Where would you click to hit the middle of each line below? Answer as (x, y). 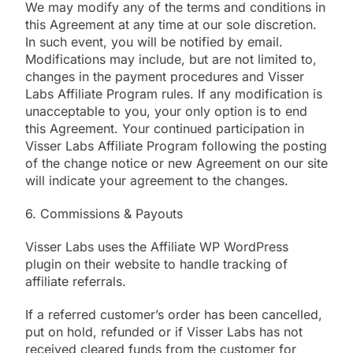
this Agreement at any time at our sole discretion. (171, 24)
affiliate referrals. (76, 281)
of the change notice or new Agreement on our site (176, 163)
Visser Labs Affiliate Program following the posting (176, 145)
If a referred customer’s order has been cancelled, (174, 314)
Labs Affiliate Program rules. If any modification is (174, 93)
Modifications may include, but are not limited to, (171, 59)
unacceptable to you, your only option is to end (166, 111)
